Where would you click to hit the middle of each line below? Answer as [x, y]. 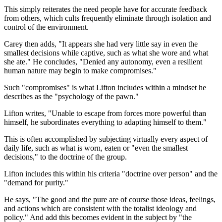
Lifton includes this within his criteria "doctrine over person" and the [111, 173]
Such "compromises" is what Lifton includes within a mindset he [105, 87]
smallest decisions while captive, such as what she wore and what [106, 53]
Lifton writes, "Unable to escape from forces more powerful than [105, 113]
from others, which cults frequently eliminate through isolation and [108, 18]
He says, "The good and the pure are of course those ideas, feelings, [110, 199]
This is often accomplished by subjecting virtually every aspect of [106, 139]
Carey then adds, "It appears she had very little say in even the [101, 44]
